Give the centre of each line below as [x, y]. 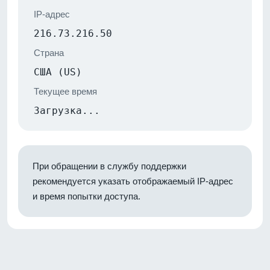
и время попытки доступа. [86, 196]
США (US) [58, 72]
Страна [49, 52]
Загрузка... [67, 110]
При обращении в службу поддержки [109, 166]
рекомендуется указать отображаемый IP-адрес [133, 181]
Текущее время [65, 91]
